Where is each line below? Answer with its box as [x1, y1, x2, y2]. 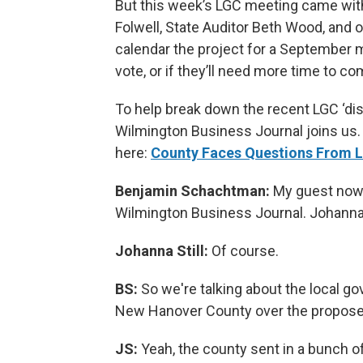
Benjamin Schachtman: [115, 182, 273, 199]
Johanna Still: [115, 242, 208, 259]
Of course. [208, 242, 279, 259]
